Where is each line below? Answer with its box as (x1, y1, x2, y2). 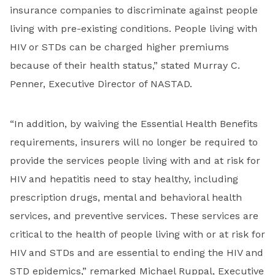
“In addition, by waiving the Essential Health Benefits (10, 118, 258, 130)
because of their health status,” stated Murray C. (10, 60, 240, 72)
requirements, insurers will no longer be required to (10, 136, 258, 149)
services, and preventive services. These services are (10, 210, 258, 222)
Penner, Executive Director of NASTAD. (10, 78, 192, 90)
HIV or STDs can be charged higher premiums (10, 41, 229, 53)
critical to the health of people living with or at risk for (10, 228, 265, 241)
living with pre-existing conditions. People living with (10, 23, 257, 35)
